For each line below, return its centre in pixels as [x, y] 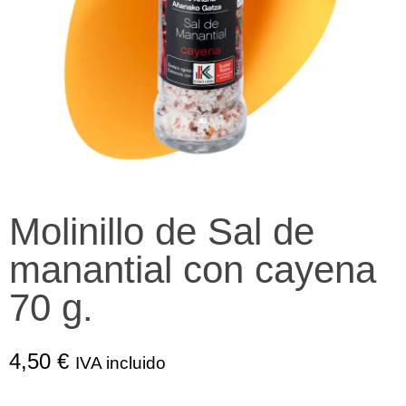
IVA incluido [121, 363]
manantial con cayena [193, 270]
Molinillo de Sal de [162, 232]
